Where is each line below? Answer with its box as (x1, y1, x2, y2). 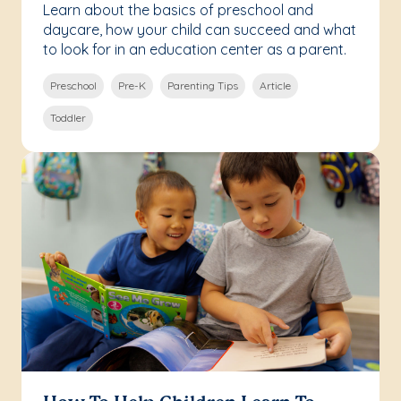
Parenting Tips (167, 79, 238, 93)
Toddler (50, 111, 86, 125)
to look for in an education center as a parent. (43, 40, 346, 59)
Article (260, 79, 291, 93)
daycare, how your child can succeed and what (43, 21, 356, 39)
